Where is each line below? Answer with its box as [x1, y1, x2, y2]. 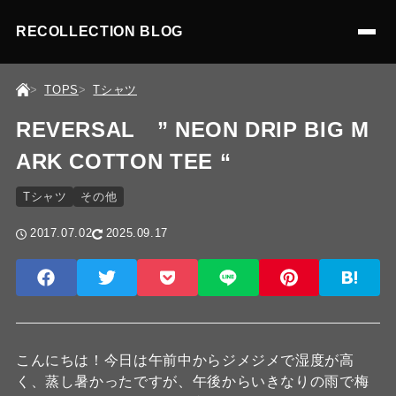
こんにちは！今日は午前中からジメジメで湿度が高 [15, 353, 354, 368]
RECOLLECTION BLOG [15, 24, 183, 39]
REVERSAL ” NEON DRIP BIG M [15, 118, 369, 141]
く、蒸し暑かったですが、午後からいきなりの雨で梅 [15, 374, 369, 389]
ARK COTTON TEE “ [15, 149, 232, 173]
